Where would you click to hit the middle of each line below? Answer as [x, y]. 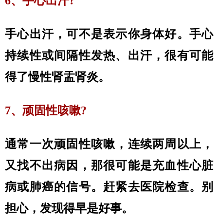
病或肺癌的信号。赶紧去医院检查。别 [109, 187]
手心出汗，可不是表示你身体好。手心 [109, 34]
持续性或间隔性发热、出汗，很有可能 [109, 55]
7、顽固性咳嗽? [46, 110]
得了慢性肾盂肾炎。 [57, 77]
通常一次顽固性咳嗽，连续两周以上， [109, 144]
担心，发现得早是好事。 [69, 208]
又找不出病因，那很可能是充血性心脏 [109, 165]
